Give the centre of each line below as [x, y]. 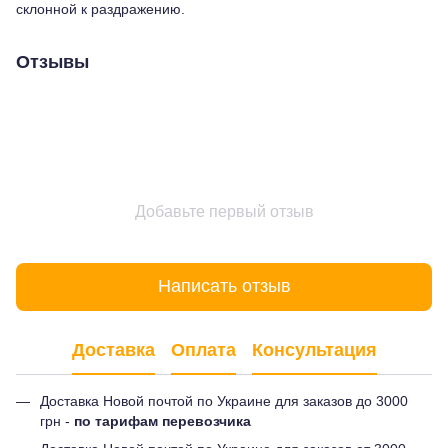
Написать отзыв [224, 286]
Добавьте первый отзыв [224, 211]
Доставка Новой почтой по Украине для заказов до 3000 [224, 400]
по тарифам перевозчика [162, 420]
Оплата [203, 350]
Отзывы [52, 61]
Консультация [314, 350]
